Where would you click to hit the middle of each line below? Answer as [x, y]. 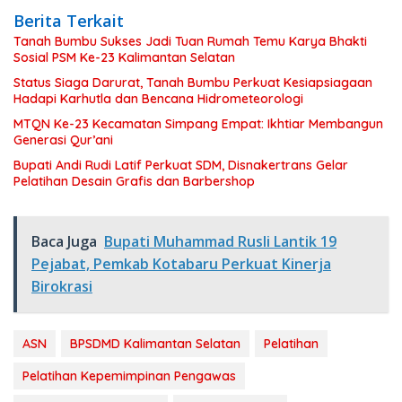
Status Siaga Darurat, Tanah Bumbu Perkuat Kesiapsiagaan [193, 83]
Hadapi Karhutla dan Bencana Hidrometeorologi [158, 99]
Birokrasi [62, 287]
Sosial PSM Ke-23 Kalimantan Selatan [124, 58]
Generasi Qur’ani [63, 140]
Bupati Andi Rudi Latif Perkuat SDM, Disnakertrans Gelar [181, 166]
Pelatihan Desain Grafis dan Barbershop [134, 182]
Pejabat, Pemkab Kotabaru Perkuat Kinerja [181, 264]
